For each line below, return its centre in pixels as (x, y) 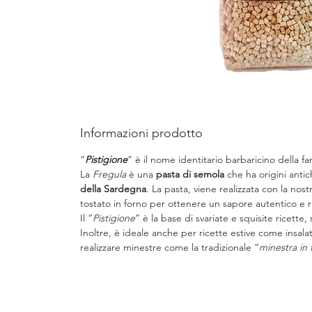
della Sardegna (113, 188)
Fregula (109, 174)
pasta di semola (190, 174)
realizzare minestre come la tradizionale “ (170, 247)
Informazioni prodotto (141, 133)
